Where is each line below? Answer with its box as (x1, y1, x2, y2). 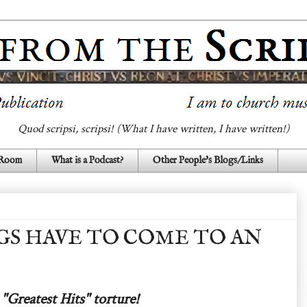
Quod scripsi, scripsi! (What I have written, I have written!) (18, 121, 289, 136)
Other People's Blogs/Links (153, 154, 263, 167)
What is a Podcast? (51, 154, 123, 167)
